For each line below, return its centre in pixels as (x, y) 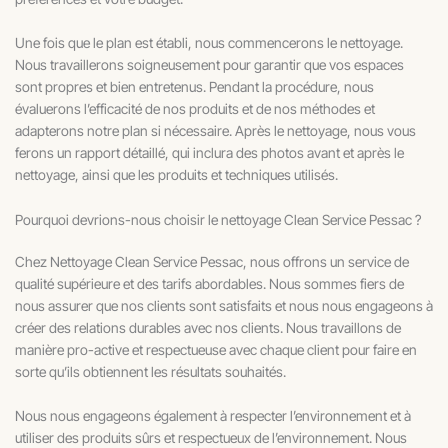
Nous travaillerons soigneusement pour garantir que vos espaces (209, 65)
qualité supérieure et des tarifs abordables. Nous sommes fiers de (209, 283)
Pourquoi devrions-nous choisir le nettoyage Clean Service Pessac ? (218, 219)
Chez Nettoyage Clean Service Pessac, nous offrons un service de (212, 261)
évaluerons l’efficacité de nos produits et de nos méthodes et (195, 109)
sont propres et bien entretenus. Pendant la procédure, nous (194, 87)
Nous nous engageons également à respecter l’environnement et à (213, 416)
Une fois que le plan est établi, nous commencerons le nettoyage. (209, 43)
